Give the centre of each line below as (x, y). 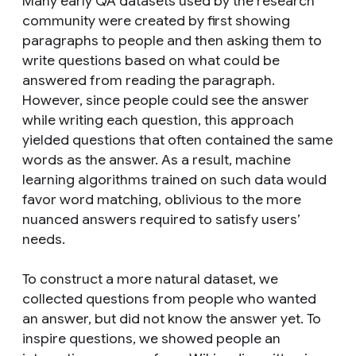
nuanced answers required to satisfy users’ (161, 219)
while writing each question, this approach (158, 120)
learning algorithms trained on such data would (174, 180)
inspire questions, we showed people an (151, 339)
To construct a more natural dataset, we (150, 279)
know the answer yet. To (243, 319)
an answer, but (69, 319)
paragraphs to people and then (123, 41)
